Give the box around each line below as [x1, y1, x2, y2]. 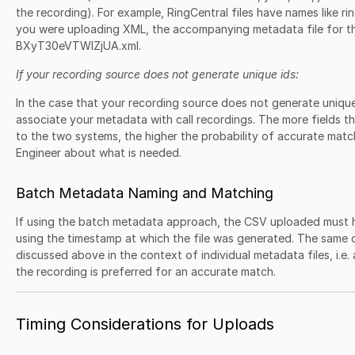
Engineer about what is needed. [16, 146, 181, 159]
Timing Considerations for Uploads [16, 315, 274, 334]
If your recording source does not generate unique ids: [16, 67, 299, 81]
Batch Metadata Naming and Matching [16, 185, 273, 201]
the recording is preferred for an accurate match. [16, 265, 276, 278]
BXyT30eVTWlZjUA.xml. [16, 39, 141, 52]
